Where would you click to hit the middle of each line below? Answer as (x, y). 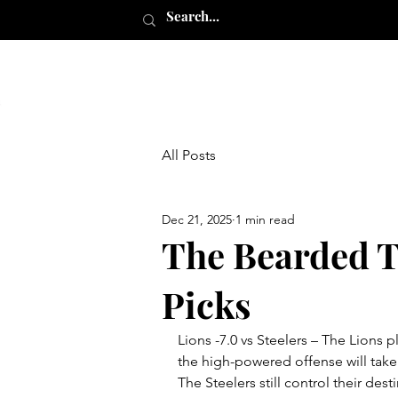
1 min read (265, 219)
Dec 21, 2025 (197, 219)
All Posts (189, 155)
